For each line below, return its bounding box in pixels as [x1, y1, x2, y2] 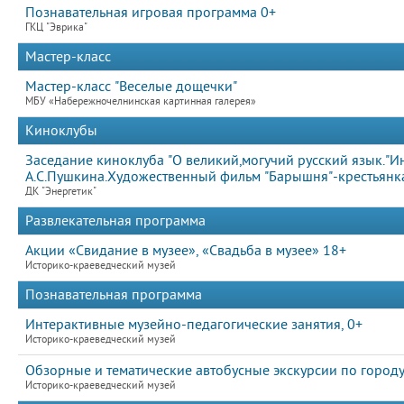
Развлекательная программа [25, 213, 206, 229]
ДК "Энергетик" [25, 186, 96, 197]
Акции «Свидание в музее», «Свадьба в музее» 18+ [25, 243, 346, 259]
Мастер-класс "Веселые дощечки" [25, 78, 237, 95]
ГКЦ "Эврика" [25, 22, 87, 33]
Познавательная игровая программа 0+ [25, 5, 276, 21]
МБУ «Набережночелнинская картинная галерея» [25, 96, 256, 107]
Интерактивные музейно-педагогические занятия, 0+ [25, 317, 363, 333]
